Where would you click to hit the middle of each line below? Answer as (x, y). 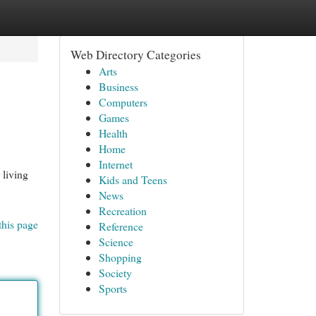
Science (116, 242)
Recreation (122, 211)
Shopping (120, 257)
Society (115, 273)
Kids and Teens (133, 180)
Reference (121, 226)
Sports (113, 288)
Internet (115, 164)
